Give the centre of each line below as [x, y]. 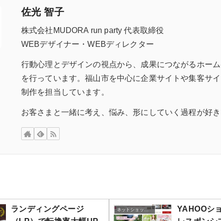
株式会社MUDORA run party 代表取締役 [93, 31]
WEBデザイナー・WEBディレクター [88, 44]
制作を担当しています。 [65, 92]
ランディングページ [48, 209]
